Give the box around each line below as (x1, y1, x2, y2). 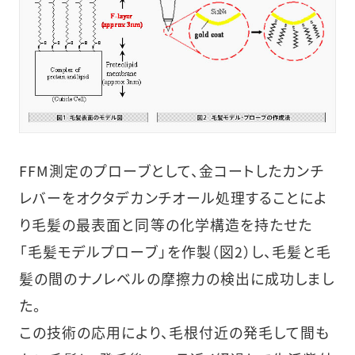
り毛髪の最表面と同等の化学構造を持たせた (18, 214, 313, 235)
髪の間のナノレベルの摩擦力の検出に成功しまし (18, 268, 335, 289)
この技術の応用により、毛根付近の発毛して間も (18, 322, 330, 343)
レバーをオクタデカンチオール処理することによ (18, 187, 328, 208)
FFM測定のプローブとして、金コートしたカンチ (18, 160, 324, 181)
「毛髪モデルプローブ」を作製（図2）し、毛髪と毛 (18, 241, 331, 262)
